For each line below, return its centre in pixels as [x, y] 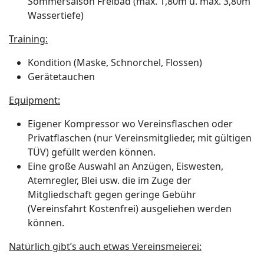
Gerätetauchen [61, 77]
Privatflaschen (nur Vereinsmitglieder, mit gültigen [140, 138]
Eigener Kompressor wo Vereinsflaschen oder [130, 124]
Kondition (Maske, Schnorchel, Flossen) [115, 62]
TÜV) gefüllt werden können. [92, 152]
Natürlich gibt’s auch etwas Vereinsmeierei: [105, 246]
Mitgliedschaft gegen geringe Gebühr [112, 194]
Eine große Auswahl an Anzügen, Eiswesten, [126, 166]
